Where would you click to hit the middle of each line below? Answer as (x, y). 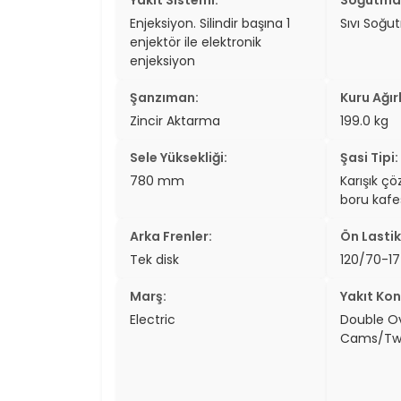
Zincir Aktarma (175, 120)
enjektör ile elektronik (196, 42)
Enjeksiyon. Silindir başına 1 (210, 23)
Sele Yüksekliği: (179, 157)
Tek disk (154, 259)
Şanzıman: (164, 97)
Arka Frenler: (171, 236)
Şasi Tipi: (369, 157)
